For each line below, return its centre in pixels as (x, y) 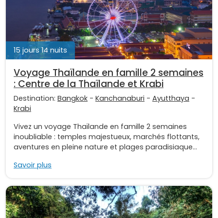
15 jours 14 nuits (40, 50)
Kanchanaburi (120, 98)
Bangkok (73, 98)
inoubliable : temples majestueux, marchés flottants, (107, 136)
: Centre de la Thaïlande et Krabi (89, 84)
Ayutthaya (171, 98)
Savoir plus (33, 165)
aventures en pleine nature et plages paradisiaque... (105, 147)
